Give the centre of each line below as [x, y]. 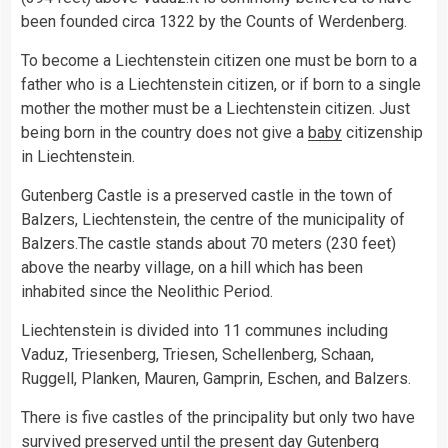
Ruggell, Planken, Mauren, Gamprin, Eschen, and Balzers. [216, 378]
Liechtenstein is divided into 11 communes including [204, 330]
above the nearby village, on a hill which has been [192, 267]
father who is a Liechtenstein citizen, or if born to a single [221, 84]
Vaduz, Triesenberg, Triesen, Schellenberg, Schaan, [197, 354]
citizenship [382, 132]
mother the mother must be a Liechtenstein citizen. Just [215, 108]
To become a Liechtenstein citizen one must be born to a [219, 60]
